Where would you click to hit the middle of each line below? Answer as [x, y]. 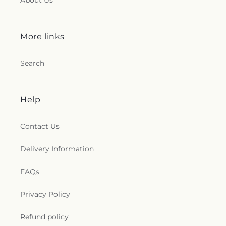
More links [42, 37]
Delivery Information [57, 149]
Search [32, 63]
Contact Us [40, 126]
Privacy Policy [45, 194]
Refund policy [44, 217]
